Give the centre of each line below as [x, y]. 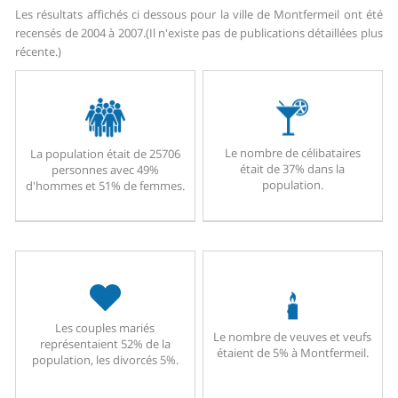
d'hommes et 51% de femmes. [105, 186]
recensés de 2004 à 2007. [80, 33]
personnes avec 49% [105, 170]
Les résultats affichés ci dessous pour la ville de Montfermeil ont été [199, 15]
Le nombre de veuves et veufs [293, 336]
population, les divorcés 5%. [105, 360]
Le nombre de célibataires [292, 152]
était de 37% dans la [293, 168]
